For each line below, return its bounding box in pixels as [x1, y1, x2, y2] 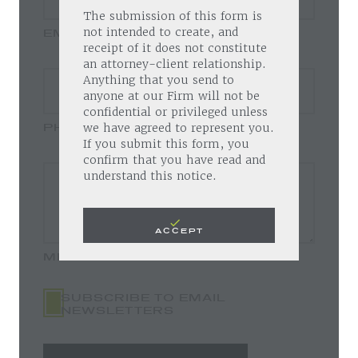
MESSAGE [43, 247, 117, 264]
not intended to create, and [83, 25, 238, 39]
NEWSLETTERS [61, 300, 175, 317]
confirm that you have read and [83, 153, 265, 167]
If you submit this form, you [83, 137, 249, 151]
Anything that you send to [83, 73, 234, 87]
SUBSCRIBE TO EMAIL [61, 288, 226, 304]
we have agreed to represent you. [83, 121, 274, 135]
